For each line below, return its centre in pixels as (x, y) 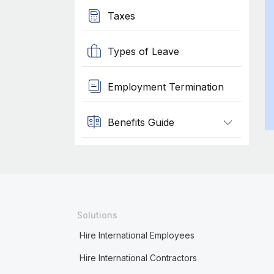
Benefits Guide (141, 122)
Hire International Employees (137, 235)
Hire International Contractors (138, 258)
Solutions (97, 215)
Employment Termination (165, 87)
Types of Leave (143, 51)
